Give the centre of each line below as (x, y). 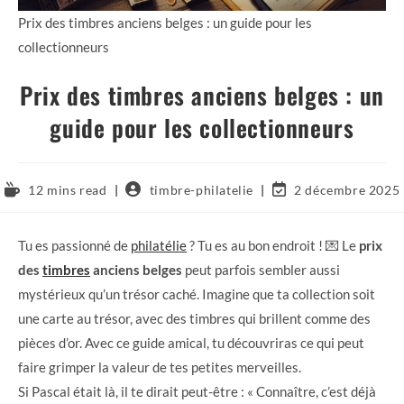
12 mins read (68, 190)
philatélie (159, 245)
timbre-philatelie (201, 190)
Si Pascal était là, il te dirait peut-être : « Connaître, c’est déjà (197, 391)
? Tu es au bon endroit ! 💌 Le (273, 245)
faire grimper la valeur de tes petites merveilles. (160, 367)
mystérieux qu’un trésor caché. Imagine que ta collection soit (197, 294)
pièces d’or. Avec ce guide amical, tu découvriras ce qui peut (191, 342)
